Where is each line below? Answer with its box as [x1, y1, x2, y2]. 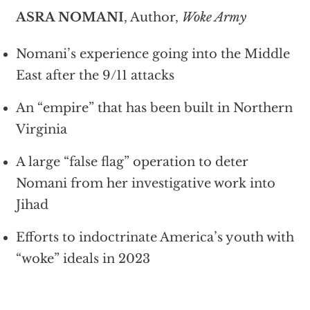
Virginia [15, 122, 67, 138]
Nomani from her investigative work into [15, 176, 275, 192]
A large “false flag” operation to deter [15, 154, 248, 170]
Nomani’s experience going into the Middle [15, 46, 290, 62]
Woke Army [181, 10, 246, 26]
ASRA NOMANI [15, 10, 124, 26]
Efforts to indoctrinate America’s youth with [15, 230, 294, 246]
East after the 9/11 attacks [15, 68, 174, 84]
